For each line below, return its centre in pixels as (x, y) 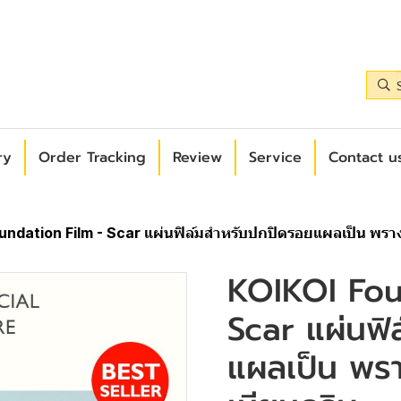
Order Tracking (92, 158)
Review (197, 158)
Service (275, 158)
